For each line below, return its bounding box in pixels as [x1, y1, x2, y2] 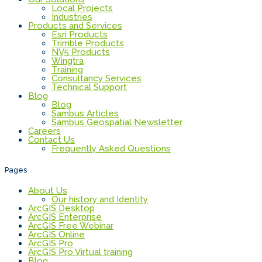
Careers [28, 126, 61, 137]
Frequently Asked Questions [51, 143, 171, 154]
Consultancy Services [51, 73, 142, 84]
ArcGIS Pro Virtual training [28, 246, 133, 257]
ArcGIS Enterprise [28, 211, 102, 222]
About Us [28, 185, 67, 196]
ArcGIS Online [28, 229, 85, 240]
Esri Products [51, 29, 108, 40]
